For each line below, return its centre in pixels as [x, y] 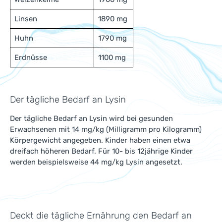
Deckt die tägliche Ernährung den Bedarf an [101, 216]
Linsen [26, 19]
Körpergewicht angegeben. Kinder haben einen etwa [100, 140]
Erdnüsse [31, 57]
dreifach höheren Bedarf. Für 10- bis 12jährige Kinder [101, 151]
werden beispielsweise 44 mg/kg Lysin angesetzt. [96, 162]
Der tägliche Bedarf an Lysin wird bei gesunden [91, 118]
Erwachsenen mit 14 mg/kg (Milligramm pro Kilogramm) [106, 129]
